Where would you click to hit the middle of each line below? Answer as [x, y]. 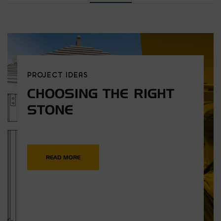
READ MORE [63, 157]
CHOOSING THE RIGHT [101, 93]
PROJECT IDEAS [57, 75]
